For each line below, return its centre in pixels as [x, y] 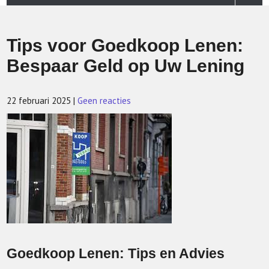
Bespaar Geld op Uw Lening [126, 66]
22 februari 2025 [39, 101]
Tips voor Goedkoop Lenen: [125, 45]
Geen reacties [104, 101]
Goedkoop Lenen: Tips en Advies [116, 254]
